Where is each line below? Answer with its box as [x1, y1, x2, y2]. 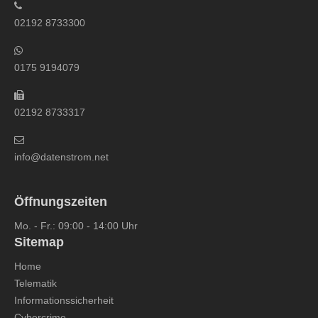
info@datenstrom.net [14, 151, 109, 163]
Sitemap [14, 235, 64, 249]
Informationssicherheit [14, 295, 114, 306]
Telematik [14, 278, 57, 289]
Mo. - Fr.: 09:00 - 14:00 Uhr [14, 220, 138, 231]
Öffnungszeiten [14, 194, 107, 209]
